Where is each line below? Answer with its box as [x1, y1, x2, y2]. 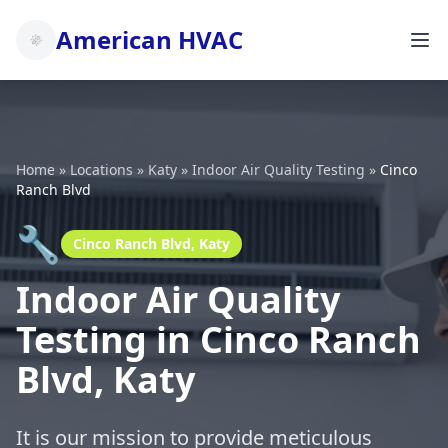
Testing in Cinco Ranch [16, 315, 421, 364]
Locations [70, 160, 133, 179]
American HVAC [56, 23, 243, 56]
